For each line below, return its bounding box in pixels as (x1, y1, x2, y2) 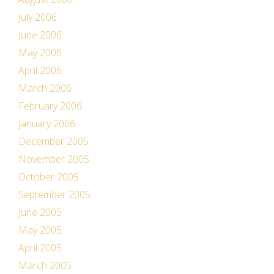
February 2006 (18, 99, 82, 113)
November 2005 (18, 152, 89, 166)
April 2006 (18, 64, 62, 77)
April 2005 (18, 241, 62, 254)
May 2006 (18, 46, 62, 59)
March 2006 (18, 81, 72, 95)
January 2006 (18, 117, 75, 130)
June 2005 (18, 206, 62, 219)
